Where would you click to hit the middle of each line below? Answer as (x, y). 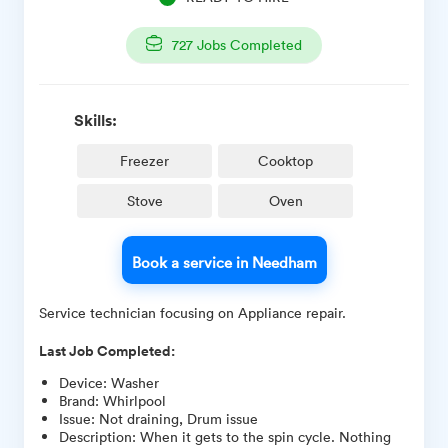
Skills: (95, 120)
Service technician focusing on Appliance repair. (192, 313)
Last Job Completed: (107, 351)
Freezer (144, 161)
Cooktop (285, 161)
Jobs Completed (247, 45)
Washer (135, 383)
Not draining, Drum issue (178, 419)
